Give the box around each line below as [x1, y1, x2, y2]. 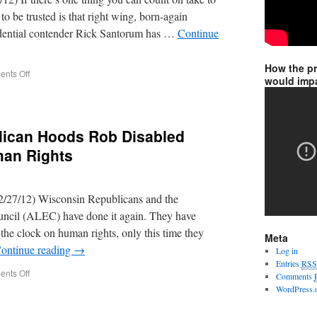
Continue [178, 25, 219, 40]
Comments [275, 270, 314, 282]
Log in [275, 245, 298, 256]
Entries [275, 258, 301, 269]
